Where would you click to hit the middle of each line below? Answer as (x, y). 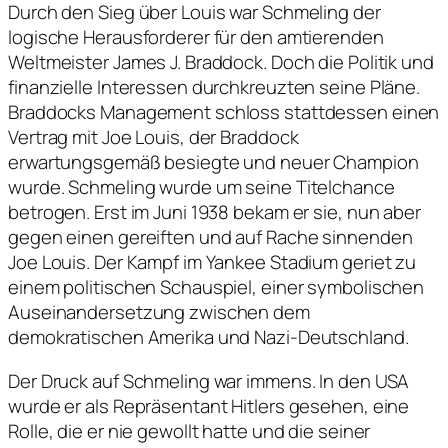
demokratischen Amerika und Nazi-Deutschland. (208, 337)
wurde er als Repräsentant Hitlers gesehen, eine (209, 405)
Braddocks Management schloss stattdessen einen (224, 112)
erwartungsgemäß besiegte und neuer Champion (213, 162)
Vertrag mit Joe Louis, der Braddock (153, 137)
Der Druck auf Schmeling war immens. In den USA (209, 380)
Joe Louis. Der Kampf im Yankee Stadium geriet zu (212, 262)
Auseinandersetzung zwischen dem (159, 312)
